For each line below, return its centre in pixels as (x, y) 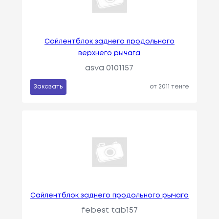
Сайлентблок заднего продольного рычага (109, 195)
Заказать (48, 87)
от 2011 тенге (170, 87)
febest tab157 (109, 210)
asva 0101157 (109, 68)
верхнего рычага (109, 53)
